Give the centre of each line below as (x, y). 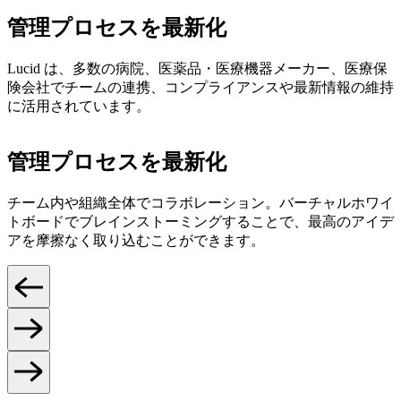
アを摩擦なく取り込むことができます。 (136, 241)
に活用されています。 (79, 106)
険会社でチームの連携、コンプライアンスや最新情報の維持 (200, 87)
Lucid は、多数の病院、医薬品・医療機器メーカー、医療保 (197, 68)
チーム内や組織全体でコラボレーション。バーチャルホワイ (200, 203)
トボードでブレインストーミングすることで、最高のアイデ (200, 222)
